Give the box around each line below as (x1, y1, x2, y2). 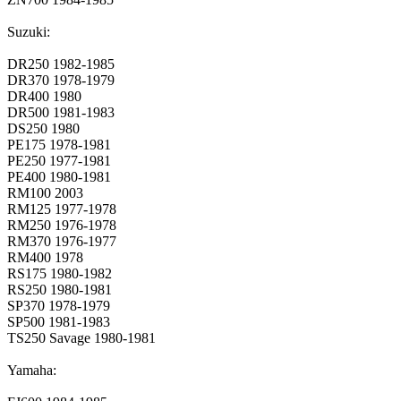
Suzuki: (7, 23, 50, 39)
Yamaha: (7, 362, 56, 378)
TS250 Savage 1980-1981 (7, 329, 156, 346)
